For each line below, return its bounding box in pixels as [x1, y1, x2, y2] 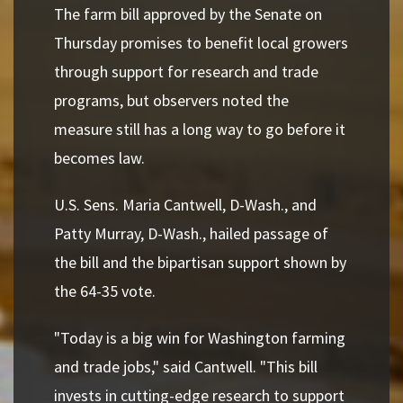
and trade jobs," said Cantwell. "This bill [54, 356, 318, 377]
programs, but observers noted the [54, 90, 289, 111]
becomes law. [54, 148, 145, 168]
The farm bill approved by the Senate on [54, 4, 322, 24]
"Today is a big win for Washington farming [54, 327, 345, 348]
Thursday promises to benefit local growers [54, 32, 348, 53]
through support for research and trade [54, 61, 318, 82]
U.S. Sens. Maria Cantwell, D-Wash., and [54, 194, 317, 215]
